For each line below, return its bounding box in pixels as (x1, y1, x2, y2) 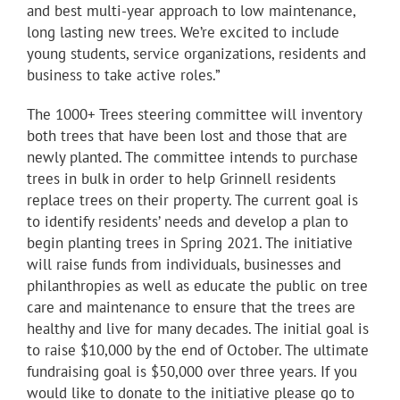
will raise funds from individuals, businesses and (27, 254, 341, 275)
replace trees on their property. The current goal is (27, 190, 358, 211)
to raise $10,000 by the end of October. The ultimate (27, 340, 369, 361)
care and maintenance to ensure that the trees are (27, 297, 355, 318)
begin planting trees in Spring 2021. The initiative (27, 233, 353, 254)
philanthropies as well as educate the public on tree (27, 276, 368, 296)
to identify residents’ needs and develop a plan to (27, 212, 348, 232)
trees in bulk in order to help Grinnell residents (27, 169, 336, 189)
